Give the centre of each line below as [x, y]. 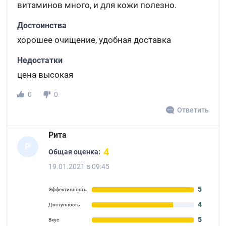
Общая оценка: [75, 152]
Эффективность [68, 189]
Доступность [64, 205]
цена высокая [45, 75]
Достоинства [42, 25]
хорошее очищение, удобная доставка [94, 40]
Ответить [193, 110]
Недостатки [40, 60]
